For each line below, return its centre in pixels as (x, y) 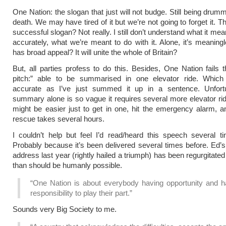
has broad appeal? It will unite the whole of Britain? (95, 52)
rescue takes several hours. (59, 119)
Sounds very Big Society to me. (65, 209)
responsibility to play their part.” (81, 193)
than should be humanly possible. (67, 165)
